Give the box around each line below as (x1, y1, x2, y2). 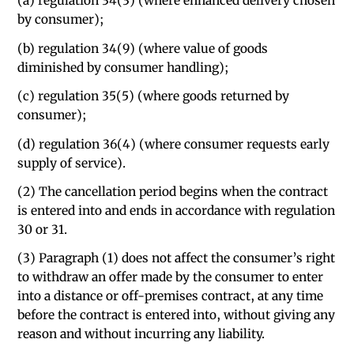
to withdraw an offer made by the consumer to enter (17, 269, 324, 285)
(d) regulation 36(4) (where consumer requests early (17, 136, 330, 152)
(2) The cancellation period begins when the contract (17, 184, 329, 200)
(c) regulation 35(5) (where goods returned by (17, 88, 290, 104)
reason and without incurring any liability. (17, 326, 265, 342)
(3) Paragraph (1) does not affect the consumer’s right (17, 250, 336, 266)
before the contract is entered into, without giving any (17, 307, 336, 323)
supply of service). (17, 155, 126, 171)
